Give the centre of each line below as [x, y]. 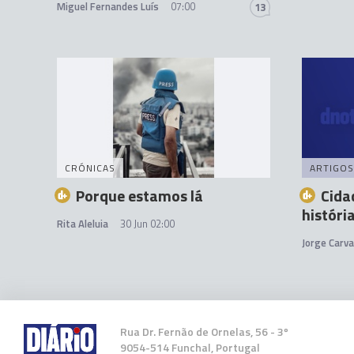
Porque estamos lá [139, 196]
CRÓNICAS [90, 168]
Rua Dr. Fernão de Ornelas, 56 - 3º [204, 331]
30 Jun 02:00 [147, 224]
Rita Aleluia [83, 224]
